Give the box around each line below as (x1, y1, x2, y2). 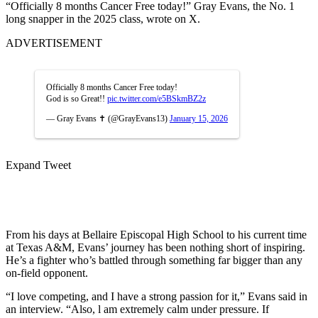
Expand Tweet (6, 158, 71, 171)
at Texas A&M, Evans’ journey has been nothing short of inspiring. (6, 241, 305, 253)
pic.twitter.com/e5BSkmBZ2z (107, 93, 206, 104)
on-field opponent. (6, 266, 88, 279)
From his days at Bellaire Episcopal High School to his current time (6, 228, 307, 241)
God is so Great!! (46, 93, 107, 104)
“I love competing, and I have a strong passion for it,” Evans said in (6, 290, 307, 302)
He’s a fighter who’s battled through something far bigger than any (6, 253, 302, 266)
